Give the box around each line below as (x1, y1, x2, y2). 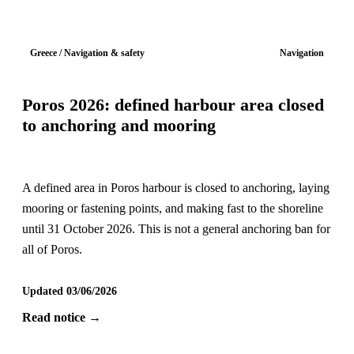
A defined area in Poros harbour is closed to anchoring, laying (21, 181, 330, 195)
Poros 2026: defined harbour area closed (21, 95, 324, 115)
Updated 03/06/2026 (21, 285, 117, 298)
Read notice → (21, 311, 101, 325)
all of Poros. (21, 243, 82, 257)
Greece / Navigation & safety (30, 47, 145, 59)
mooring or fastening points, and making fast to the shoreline (21, 201, 323, 216)
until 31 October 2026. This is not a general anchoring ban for (21, 222, 330, 236)
